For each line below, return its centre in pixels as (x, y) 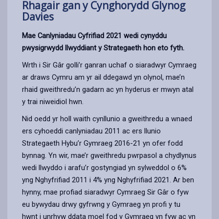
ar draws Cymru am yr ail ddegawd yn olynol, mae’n (103, 77)
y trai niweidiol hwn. (53, 101)
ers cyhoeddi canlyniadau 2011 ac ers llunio (91, 131)
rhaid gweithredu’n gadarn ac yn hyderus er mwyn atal (108, 89)
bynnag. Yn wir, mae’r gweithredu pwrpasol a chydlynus (109, 155)
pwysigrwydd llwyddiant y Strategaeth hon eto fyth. (103, 48)
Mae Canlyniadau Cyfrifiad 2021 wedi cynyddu (94, 35)
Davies (38, 16)
